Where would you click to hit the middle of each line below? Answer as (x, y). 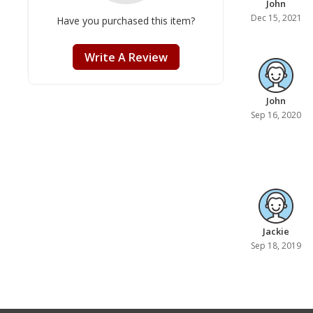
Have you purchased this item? (126, 21)
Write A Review (126, 57)
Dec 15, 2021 (276, 17)
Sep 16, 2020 (276, 115)
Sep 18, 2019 (276, 245)
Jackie (276, 231)
